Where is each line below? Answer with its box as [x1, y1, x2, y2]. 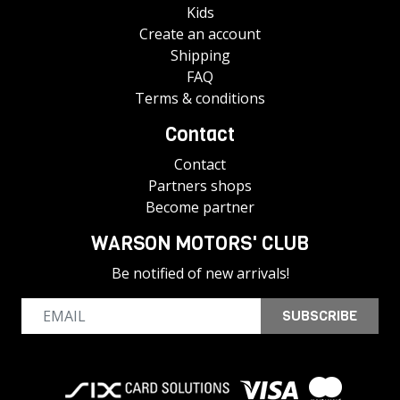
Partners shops [148, 176, 252, 196]
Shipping [170, 46, 230, 66]
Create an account [139, 24, 261, 45]
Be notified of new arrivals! [111, 263, 289, 284]
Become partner [146, 197, 254, 218]
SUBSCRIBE [282, 306, 357, 326]
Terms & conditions [135, 88, 265, 109]
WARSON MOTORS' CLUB [91, 230, 309, 257]
